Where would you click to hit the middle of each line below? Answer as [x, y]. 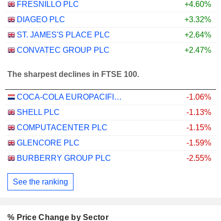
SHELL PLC [38, 112]
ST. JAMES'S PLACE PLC [63, 35]
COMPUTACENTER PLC [62, 128]
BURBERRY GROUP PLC [64, 158]
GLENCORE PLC [48, 143]
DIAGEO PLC [41, 20]
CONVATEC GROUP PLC [63, 50]
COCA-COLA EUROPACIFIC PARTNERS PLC [118, 97]
